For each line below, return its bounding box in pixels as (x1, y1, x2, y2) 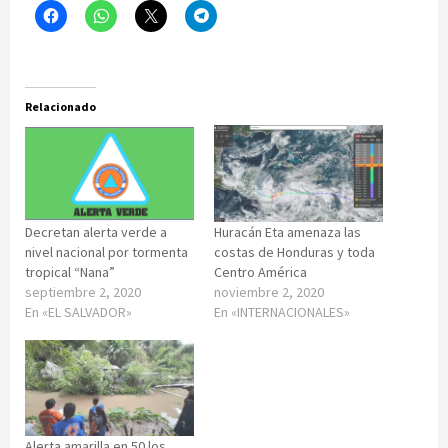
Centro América (214, 262, 307, 281)
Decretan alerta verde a (25, 222, 167, 241)
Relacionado (25, 99, 96, 115)
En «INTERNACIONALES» (214, 302, 350, 321)
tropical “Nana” (25, 262, 115, 281)
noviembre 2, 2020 (214, 282, 324, 301)
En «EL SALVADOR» (25, 302, 132, 321)
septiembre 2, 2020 (25, 282, 141, 301)
